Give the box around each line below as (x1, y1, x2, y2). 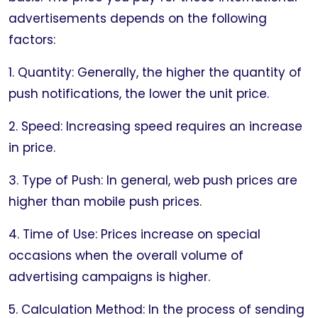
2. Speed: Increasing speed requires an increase (9, 118, 302, 135)
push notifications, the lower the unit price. (9, 85, 269, 102)
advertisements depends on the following (9, 10, 267, 27)
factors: (9, 31, 55, 48)
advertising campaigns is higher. (9, 268, 210, 285)
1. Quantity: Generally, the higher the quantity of (9, 64, 302, 81)
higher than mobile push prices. (9, 193, 202, 210)
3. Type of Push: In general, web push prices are (9, 172, 297, 189)
